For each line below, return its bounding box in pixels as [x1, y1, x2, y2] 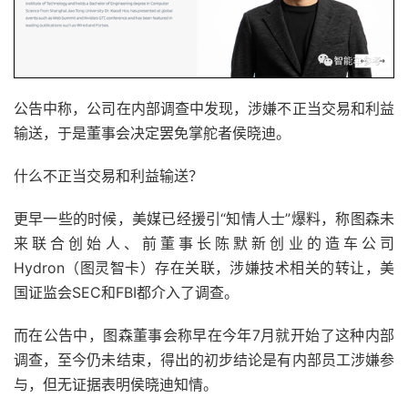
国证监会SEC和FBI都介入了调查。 [14, 282, 239, 301]
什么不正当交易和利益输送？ [14, 166, 203, 185]
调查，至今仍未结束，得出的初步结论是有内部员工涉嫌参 [14, 350, 394, 369]
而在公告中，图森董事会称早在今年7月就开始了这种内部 [14, 325, 394, 344]
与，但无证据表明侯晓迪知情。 [14, 374, 218, 393]
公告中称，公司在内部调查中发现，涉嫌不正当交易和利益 [14, 98, 394, 117]
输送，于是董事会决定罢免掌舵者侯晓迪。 [14, 123, 291, 142]
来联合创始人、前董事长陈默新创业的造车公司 [14, 233, 394, 252]
